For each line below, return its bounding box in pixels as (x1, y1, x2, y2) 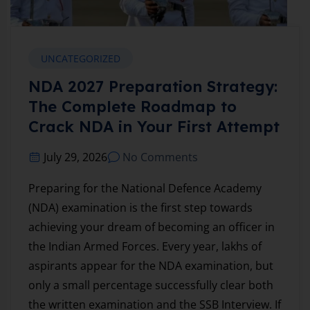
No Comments (122, 149, 198, 165)
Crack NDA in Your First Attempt (28, 117, 280, 137)
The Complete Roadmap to (28, 97, 237, 117)
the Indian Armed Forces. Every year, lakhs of (28, 239, 262, 255)
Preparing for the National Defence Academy (28, 181, 262, 197)
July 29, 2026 (44, 149, 107, 165)
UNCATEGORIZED (41, 52, 120, 66)
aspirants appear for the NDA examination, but (28, 258, 273, 274)
